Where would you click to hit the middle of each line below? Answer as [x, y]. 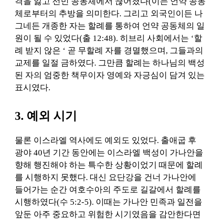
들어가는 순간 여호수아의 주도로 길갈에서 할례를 [108, 189]
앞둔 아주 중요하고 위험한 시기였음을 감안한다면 [108, 214]
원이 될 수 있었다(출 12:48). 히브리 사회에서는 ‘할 [109, 38]
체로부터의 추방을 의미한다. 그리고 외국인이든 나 [109, 14]
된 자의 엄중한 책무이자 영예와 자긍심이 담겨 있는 [110, 75]
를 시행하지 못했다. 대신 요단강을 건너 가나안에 [106, 177]
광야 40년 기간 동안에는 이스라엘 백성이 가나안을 [109, 152]
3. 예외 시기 [46, 116]
